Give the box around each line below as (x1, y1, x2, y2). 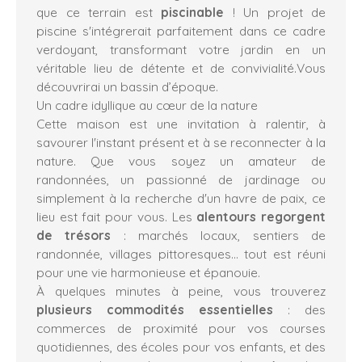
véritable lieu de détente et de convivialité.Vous (36, 59, 326, 76)
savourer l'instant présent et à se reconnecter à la (36, 133, 326, 150)
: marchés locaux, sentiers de (111, 226, 326, 243)
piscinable (161, 3, 224, 20)
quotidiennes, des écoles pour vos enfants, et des (36, 338, 326, 355)
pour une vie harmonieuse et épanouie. (36, 263, 260, 280)
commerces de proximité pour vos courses (36, 319, 326, 336)
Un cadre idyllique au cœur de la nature (36, 96, 258, 113)
